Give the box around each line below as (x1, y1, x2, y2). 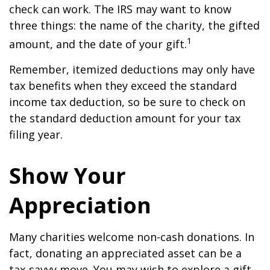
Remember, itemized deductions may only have (9, 62, 255, 77)
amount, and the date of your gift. (9, 37, 187, 51)
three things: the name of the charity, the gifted (9, 18, 260, 33)
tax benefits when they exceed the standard (9, 78, 237, 93)
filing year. (9, 127, 63, 142)
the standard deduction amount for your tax (9, 111, 240, 125)
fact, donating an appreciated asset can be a (9, 246, 242, 260)
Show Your (9, 161, 126, 190)
